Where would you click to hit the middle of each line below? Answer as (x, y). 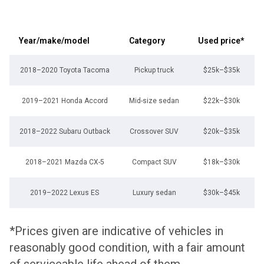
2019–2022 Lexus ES (65, 192)
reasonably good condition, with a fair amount (127, 247)
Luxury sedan (154, 192)
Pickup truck (154, 70)
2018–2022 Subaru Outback (65, 131)
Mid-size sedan (154, 100)
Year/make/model (54, 40)
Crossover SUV (154, 131)
